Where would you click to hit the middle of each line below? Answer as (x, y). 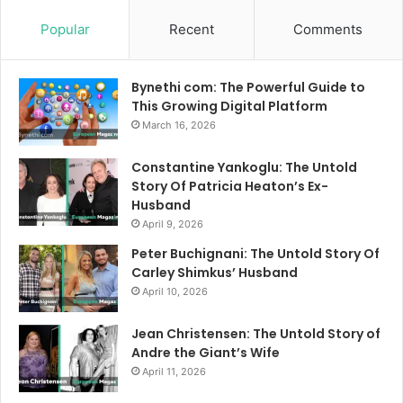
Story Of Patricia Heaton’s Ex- (230, 187)
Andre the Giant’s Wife (206, 353)
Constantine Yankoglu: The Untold (244, 168)
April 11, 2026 (174, 372)
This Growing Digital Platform (229, 107)
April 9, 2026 (173, 224)
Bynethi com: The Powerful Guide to (248, 88)
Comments (328, 30)
